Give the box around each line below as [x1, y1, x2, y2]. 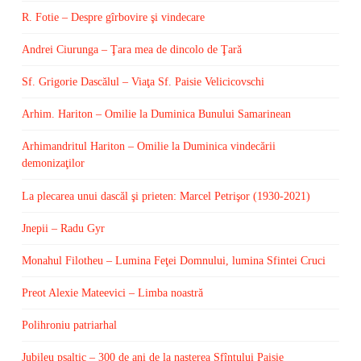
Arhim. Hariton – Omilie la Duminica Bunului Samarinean [21, 108, 291, 121]
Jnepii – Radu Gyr [21, 222, 105, 234]
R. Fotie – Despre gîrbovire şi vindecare [21, 10, 205, 23]
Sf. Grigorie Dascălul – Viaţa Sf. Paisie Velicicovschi [21, 75, 264, 88]
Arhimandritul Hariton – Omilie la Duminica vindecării [21, 140, 276, 153]
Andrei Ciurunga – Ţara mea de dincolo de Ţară [21, 43, 242, 56]
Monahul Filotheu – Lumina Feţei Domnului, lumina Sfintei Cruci [21, 254, 326, 267]
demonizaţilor [21, 157, 85, 170]
